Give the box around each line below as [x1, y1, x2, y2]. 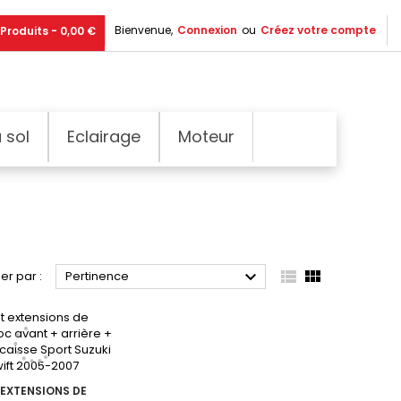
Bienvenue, [115, 22, 173, 38]
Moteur [178, 124, 235, 148]
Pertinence [64, 267, 129, 285]
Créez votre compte [260, 22, 376, 38]
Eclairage [67, 124, 141, 148]
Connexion [177, 22, 237, 38]
